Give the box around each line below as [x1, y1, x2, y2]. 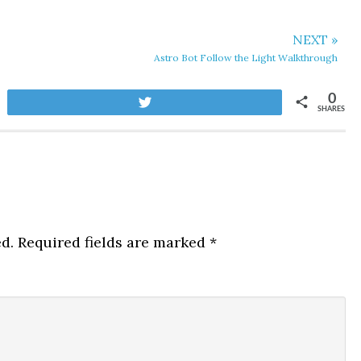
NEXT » [293, 31, 338, 48]
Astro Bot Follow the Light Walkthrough [154, 52, 338, 64]
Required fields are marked [14, 233, 210, 251]
